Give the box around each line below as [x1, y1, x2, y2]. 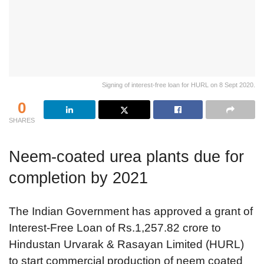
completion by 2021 [9, 168, 148, 187]
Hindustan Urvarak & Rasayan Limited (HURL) [9, 238, 244, 251]
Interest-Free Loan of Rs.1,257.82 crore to [9, 222, 221, 235]
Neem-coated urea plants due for [9, 147, 244, 166]
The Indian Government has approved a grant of [9, 205, 253, 218]
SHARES [9, 117, 35, 124]
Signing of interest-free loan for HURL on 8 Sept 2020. [102, 81, 255, 89]
